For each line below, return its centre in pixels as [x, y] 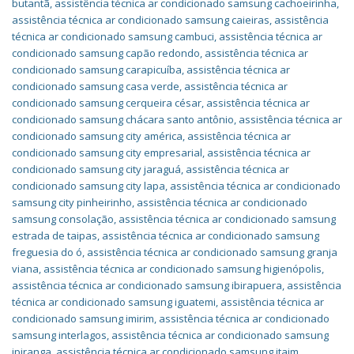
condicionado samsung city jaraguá [96, 169]
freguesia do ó [47, 252]
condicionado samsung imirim [83, 318]
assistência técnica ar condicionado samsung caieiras [141, 20]
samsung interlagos [59, 335]
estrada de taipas [55, 235]
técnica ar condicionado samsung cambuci [113, 36]
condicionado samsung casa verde [96, 86]
